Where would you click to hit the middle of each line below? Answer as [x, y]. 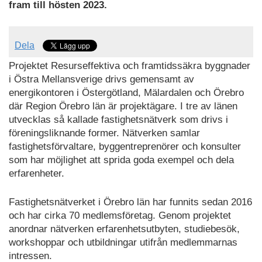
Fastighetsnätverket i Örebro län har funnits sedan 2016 [130, 202]
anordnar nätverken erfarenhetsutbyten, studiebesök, [124, 229]
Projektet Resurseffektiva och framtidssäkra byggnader [130, 66]
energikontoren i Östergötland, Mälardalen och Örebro [126, 93]
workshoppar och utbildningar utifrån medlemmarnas [123, 242]
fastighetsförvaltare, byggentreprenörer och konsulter [125, 147]
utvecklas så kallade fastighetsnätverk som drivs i [118, 120]
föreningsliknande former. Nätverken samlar [104, 133]
